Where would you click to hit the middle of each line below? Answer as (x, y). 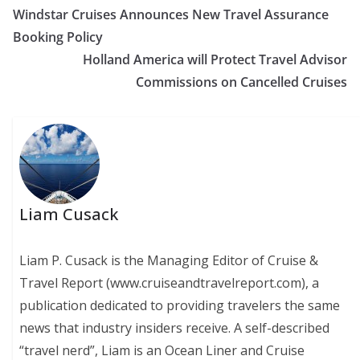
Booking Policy (58, 37)
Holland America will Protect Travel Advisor (215, 59)
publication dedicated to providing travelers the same (180, 305)
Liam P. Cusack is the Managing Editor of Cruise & (169, 260)
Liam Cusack (69, 214)
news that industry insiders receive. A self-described (175, 327)
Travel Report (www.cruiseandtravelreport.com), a (170, 282)
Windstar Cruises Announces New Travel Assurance (171, 14)
